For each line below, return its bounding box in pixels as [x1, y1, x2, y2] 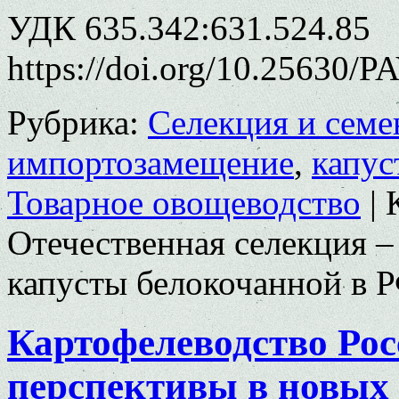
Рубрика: [7, 102, 139, 142]
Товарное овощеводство [7, 183, 361, 222]
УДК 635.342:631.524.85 [7, 8, 370, 47]
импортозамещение [7, 142, 294, 182]
